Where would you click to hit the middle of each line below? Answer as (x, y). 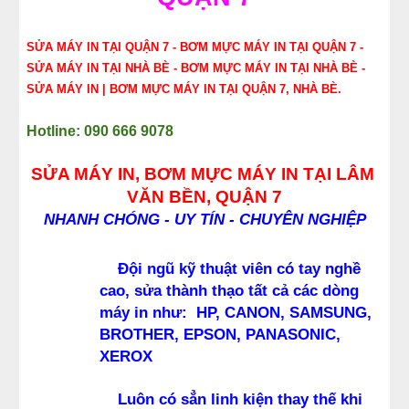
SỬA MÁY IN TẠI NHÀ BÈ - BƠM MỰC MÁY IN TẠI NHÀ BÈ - (196, 68)
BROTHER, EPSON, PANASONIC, (220, 334)
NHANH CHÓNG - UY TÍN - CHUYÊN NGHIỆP (204, 219)
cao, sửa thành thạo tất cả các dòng (230, 290)
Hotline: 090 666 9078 (100, 131)
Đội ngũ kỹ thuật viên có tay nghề (240, 268)
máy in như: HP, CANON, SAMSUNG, (236, 312)
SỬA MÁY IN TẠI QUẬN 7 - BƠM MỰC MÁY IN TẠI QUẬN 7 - (195, 47)
